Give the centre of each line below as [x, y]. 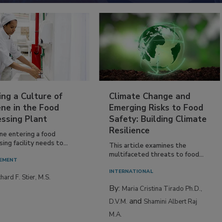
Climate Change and [150, 96]
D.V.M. [118, 201]
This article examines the [148, 145]
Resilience [130, 130]
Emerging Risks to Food [156, 108]
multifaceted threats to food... [157, 154]
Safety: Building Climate [158, 119]
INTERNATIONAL [131, 171]
